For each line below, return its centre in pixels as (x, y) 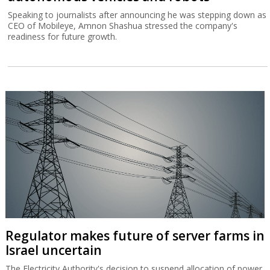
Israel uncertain (53, 250)
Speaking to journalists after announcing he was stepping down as (137, 15)
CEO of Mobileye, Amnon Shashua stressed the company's (123, 26)
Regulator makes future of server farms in (135, 236)
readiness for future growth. (63, 37)
